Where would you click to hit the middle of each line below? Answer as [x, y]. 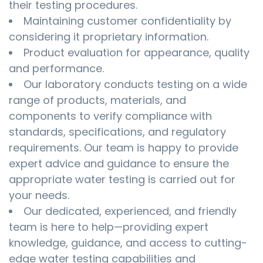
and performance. [56, 69]
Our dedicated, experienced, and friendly [130, 211]
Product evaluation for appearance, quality [136, 53]
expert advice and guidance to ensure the [119, 164]
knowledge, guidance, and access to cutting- [128, 243]
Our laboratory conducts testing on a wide [135, 85]
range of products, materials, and [97, 100]
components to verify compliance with [110, 116]
